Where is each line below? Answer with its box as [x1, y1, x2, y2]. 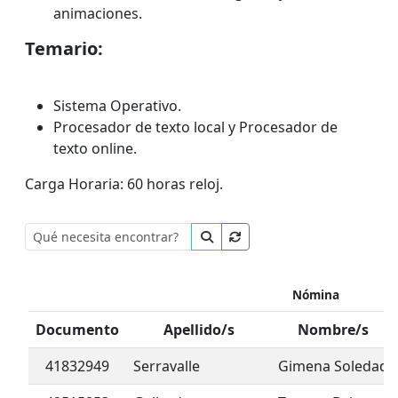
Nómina [292, 286, 339, 303]
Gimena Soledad [278, 356, 388, 376]
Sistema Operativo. [53, 96, 181, 115]
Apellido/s [163, 320, 235, 339]
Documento [36, 320, 119, 339]
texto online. [53, 139, 137, 158]
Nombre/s [298, 320, 369, 339]
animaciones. [53, 4, 142, 23]
